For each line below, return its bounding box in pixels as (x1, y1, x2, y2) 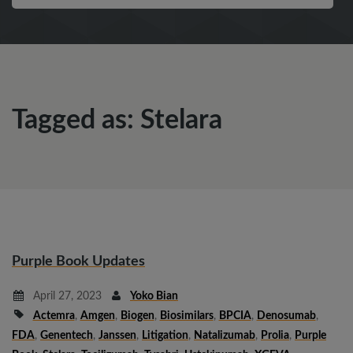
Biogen (120, 310, 154, 321)
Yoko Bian (130, 290, 178, 302)
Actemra (32, 310, 75, 321)
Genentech (40, 329, 93, 341)
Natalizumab (194, 329, 255, 341)
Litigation (142, 329, 188, 341)
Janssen (98, 329, 136, 341)
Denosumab (256, 310, 316, 321)
